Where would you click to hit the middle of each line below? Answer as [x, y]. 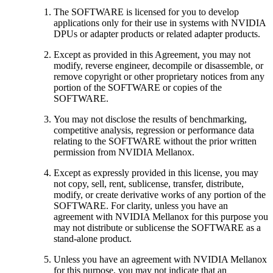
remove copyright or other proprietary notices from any [159, 76]
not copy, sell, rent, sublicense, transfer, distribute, [149, 183]
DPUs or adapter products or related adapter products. [157, 34]
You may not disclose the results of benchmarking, [150, 119]
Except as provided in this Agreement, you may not [152, 54]
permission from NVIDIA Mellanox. [124, 152]
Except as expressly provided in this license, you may [156, 172]
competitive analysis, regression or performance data [154, 130]
